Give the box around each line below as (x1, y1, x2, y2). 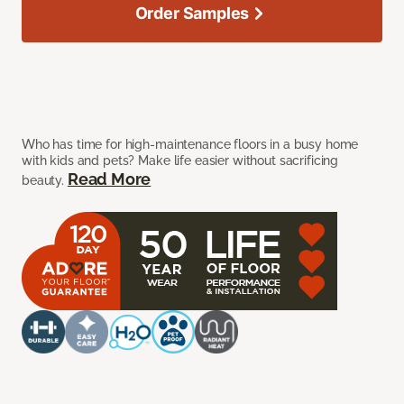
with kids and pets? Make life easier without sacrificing (22, 153, 339, 169)
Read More (67, 170, 151, 189)
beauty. (22, 173, 68, 188)
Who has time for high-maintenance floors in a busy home (22, 137, 359, 152)
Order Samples (134, 4, 250, 23)
